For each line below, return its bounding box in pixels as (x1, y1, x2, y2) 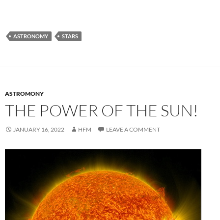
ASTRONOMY (13, 32, 48, 39)
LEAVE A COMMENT (106, 125, 160, 133)
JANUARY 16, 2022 (13, 125, 64, 133)
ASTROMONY (5, 89, 44, 97)
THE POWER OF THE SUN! (5, 100, 198, 120)
